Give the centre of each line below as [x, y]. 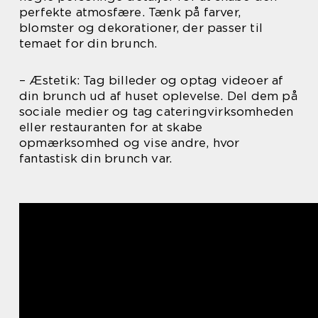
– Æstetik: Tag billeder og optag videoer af [152, 80]
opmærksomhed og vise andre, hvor [130, 142]
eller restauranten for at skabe [111, 127]
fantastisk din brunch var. [96, 158]
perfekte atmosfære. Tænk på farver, [130, 12]
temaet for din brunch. [88, 43]
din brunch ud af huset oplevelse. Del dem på [158, 95]
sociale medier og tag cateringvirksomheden [157, 111]
